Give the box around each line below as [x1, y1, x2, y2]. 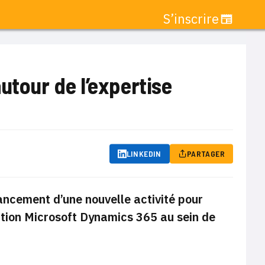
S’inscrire [163, 10, 219, 27]
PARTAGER [186, 148, 225, 159]
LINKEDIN [126, 148, 161, 159]
